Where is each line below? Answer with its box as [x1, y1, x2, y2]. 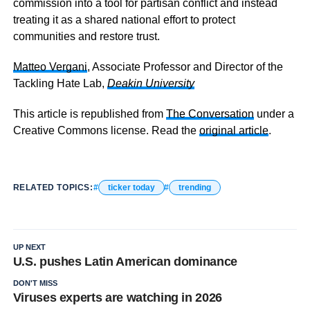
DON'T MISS [12, 279, 57, 287]
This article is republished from [12, 108, 166, 120]
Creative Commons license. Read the [12, 125, 199, 136]
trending [178, 183, 211, 192]
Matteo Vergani [12, 61, 87, 73]
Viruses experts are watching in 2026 [12, 291, 222, 304]
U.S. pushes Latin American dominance [12, 255, 237, 268]
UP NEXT [12, 243, 46, 251]
